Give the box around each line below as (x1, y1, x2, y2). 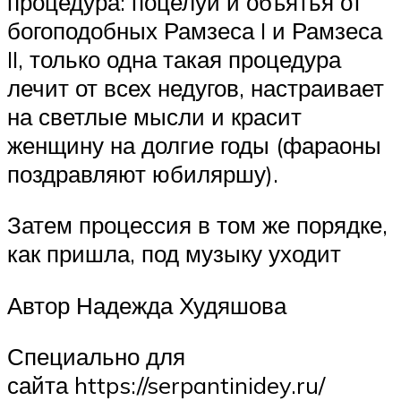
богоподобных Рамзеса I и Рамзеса (7, 15, 382, 45)
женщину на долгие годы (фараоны (7, 130, 381, 159)
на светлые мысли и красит (7, 101, 302, 131)
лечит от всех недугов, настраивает (7, 73, 384, 102)
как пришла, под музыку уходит (7, 239, 341, 269)
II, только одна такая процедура (7, 44, 341, 73)
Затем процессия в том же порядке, (7, 210, 388, 240)
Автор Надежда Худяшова (7, 290, 286, 320)
